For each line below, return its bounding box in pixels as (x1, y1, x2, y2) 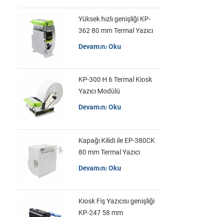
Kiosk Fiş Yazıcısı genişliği (78, 197, 155, 205)
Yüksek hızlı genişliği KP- (78, 15, 151, 23)
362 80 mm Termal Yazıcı (78, 27, 153, 35)
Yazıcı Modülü (78, 87, 120, 95)
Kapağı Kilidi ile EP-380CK (78, 136, 155, 144)
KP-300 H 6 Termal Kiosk (78, 76, 152, 84)
